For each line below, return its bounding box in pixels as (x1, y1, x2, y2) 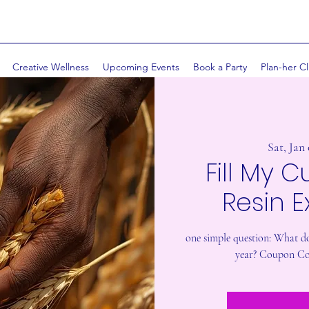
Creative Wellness (12, 61, 89, 73)
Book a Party (193, 61, 247, 73)
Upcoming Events (103, 61, 179, 73)
